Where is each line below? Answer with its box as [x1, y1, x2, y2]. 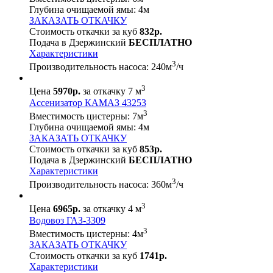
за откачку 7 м [80, 86, 141, 97]
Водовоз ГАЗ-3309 [29, 214, 105, 225]
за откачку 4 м [80, 204, 141, 214]
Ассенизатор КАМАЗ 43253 [29, 97, 146, 108]
